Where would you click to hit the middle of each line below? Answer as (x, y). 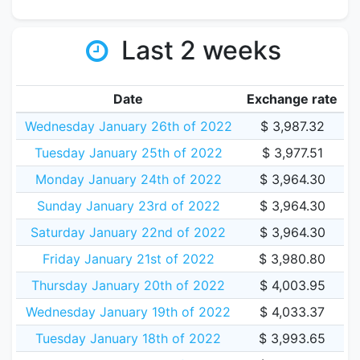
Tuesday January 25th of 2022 (128, 153)
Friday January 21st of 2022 (128, 259)
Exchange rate (292, 99)
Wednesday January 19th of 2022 (128, 312)
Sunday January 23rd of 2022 (128, 206)
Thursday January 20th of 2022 (128, 285)
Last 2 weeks (198, 50)
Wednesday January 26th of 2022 (128, 126)
